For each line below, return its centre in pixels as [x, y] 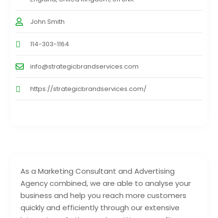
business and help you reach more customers [104, 196]
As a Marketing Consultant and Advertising [98, 171]
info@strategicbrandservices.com [85, 67]
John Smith [48, 22]
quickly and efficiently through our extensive [100, 208]
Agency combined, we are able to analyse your [106, 183]
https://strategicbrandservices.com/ [89, 89]
